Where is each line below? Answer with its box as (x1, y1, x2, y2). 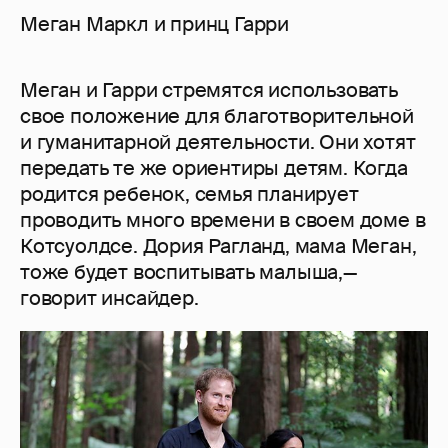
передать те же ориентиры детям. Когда (20, 154, 408, 181)
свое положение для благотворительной (20, 102, 414, 129)
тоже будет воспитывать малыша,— (20, 258, 357, 285)
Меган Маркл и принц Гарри (20, 10, 289, 37)
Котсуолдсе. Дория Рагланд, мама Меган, (20, 232, 417, 259)
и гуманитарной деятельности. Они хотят (20, 128, 416, 155)
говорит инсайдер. (20, 284, 199, 311)
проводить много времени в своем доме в (20, 206, 426, 233)
